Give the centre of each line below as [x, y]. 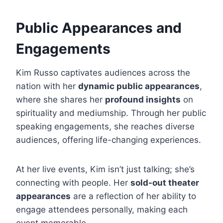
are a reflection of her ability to [133, 196]
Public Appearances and [99, 28]
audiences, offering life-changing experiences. [109, 140]
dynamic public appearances [139, 86]
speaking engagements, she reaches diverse [105, 127]
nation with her [47, 86]
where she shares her [60, 100]
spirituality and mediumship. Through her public [111, 113]
